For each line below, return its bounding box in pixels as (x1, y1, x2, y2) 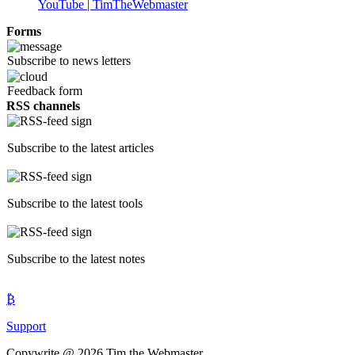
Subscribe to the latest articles (7, 141, 154, 155)
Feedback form (7, 84, 82, 98)
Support (6, 319, 46, 334)
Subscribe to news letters (7, 54, 131, 68)
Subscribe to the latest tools (7, 197, 143, 211)
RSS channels (6, 99, 80, 113)
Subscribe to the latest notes (7, 252, 145, 266)
